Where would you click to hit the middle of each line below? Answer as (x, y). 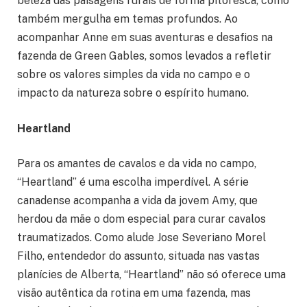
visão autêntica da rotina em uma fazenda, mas (134, 293)
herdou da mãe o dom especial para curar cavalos (142, 219)
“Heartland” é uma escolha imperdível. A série (133, 182)
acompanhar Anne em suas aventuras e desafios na (145, 38)
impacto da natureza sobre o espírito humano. (133, 93)
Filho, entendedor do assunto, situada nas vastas (138, 256)
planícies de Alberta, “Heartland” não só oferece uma (151, 275)
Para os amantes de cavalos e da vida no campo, (137, 164)
